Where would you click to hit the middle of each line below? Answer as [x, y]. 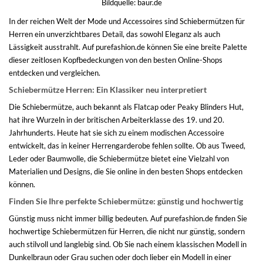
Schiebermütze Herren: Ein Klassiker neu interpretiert [108, 89]
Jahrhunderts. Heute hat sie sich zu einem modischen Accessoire [117, 132]
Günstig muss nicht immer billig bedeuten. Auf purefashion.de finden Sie [128, 218]
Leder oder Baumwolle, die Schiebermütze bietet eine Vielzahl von [119, 158]
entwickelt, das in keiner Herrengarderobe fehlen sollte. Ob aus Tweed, [127, 145]
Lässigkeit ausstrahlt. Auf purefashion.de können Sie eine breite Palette [128, 47]
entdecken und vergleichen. [55, 73]
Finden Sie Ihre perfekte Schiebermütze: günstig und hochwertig [126, 201]
